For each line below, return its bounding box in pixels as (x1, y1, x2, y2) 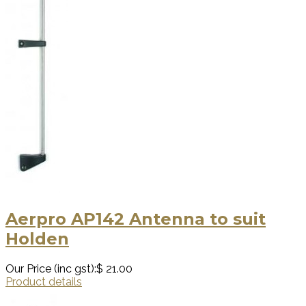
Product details (5, 275, 82, 289)
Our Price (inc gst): (5, 262, 96, 276)
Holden (5, 229, 69, 249)
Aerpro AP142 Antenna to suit (5, 209, 266, 229)
